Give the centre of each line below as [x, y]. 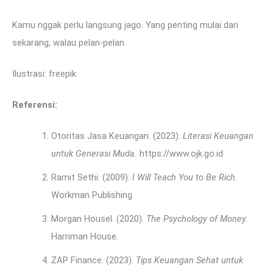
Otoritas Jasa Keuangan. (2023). [117, 136]
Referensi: [35, 105]
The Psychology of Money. [197, 219]
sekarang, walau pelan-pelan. [69, 43]
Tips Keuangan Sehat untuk [189, 261]
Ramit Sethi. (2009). [91, 178]
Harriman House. [84, 237]
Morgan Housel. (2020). [98, 219]
